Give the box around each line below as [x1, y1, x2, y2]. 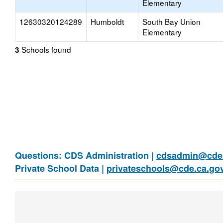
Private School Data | [15, 162, 107, 175]
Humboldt [91, 16, 124, 27]
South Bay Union [142, 16, 201, 27]
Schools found [19, 44, 71, 55]
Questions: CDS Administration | [15, 149, 156, 162]
